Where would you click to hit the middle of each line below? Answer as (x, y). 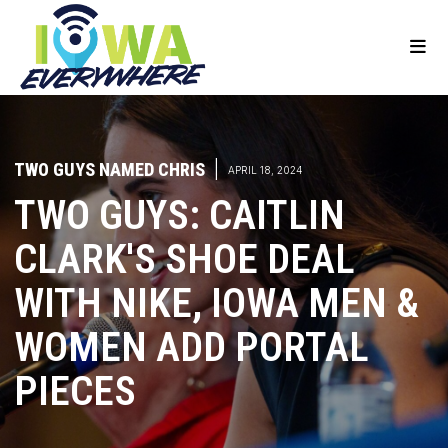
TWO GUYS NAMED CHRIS (109, 170)
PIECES (74, 391)
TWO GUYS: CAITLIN (179, 215)
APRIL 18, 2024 (264, 170)
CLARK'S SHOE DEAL (184, 259)
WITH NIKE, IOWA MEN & (216, 303)
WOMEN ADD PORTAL (191, 347)
